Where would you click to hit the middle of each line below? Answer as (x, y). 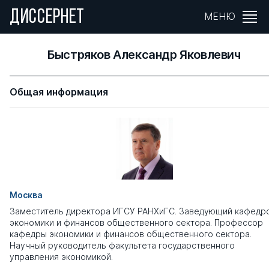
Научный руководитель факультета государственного (122, 245)
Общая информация (59, 92)
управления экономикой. (61, 256)
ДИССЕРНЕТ (47, 18)
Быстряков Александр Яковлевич (144, 55)
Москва (26, 195)
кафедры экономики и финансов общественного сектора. (131, 234)
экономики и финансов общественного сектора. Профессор (136, 222)
